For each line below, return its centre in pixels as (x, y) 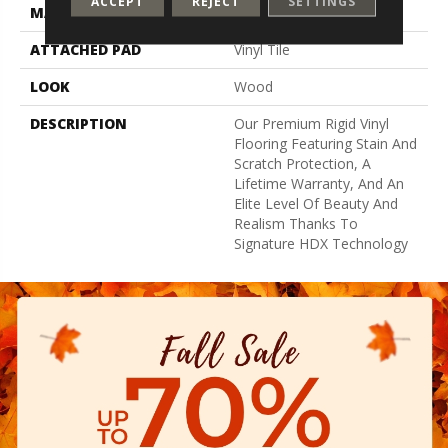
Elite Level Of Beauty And (316, 203)
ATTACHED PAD (85, 49)
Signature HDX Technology (321, 243)
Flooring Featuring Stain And (325, 143)
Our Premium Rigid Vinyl (311, 123)
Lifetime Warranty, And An (319, 183)
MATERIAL (67, 12)
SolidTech (265, 12)
